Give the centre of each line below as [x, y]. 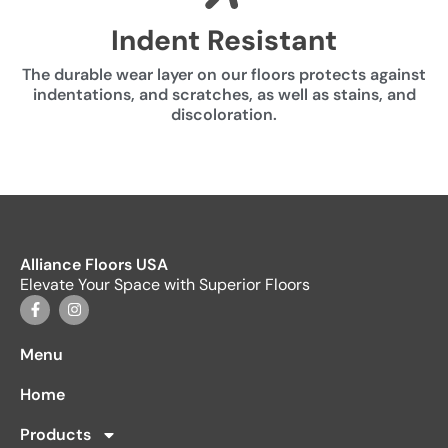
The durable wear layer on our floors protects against [224, 74]
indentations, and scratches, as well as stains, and [224, 94]
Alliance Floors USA [94, 264]
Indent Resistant [224, 40]
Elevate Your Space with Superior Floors [165, 284]
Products [55, 434]
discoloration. [224, 114]
